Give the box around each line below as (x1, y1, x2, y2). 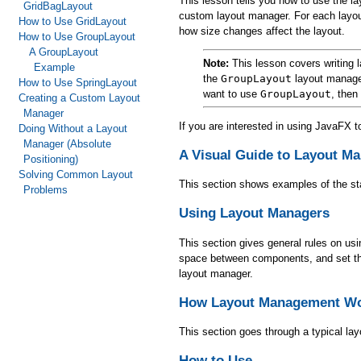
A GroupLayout (28, 46, 98, 58)
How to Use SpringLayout (18, 77, 137, 89)
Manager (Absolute (23, 138, 112, 150)
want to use (203, 87, 260, 100)
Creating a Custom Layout (18, 92, 140, 104)
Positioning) (23, 153, 79, 165)
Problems (23, 184, 68, 196)
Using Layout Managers (179, 205, 330, 222)
